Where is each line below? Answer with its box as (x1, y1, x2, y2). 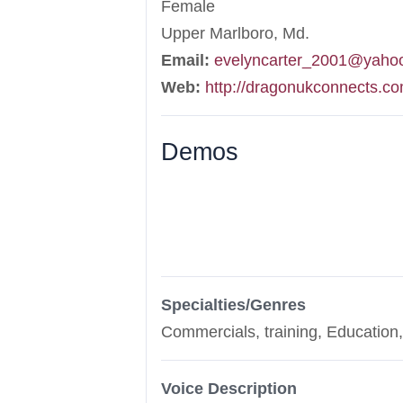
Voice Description (161, 379, 297, 398)
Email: (161, 50, 210, 69)
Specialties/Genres (161, 295, 306, 314)
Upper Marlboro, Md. (161, 23, 309, 42)
